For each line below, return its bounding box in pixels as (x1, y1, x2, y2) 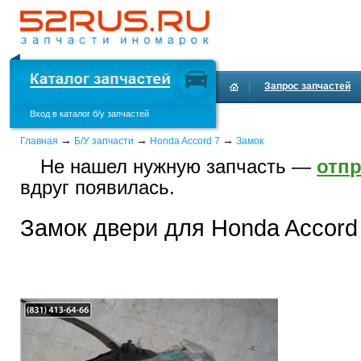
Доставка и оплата (230, 113, 316, 124)
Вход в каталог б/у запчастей (30, 109, 149, 118)
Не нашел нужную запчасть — (40, 156, 317, 177)
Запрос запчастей (264, 81, 351, 92)
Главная (20, 135, 58, 147)
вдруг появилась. (20, 176, 175, 198)
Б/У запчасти (74, 135, 134, 147)
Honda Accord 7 (150, 135, 220, 147)
